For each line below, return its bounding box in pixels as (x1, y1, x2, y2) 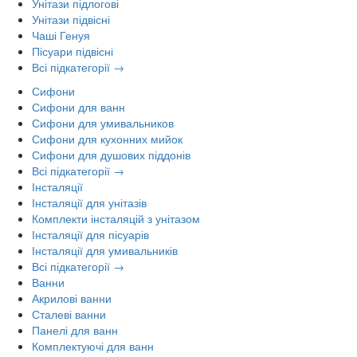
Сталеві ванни (32, 305, 106, 322)
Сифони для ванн (32, 98, 125, 115)
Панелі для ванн (32, 321, 118, 338)
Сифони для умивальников (32, 114, 174, 131)
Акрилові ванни (32, 289, 112, 306)
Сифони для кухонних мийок (32, 130, 182, 147)
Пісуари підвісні (32, 42, 113, 59)
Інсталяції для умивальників (32, 241, 178, 258)
